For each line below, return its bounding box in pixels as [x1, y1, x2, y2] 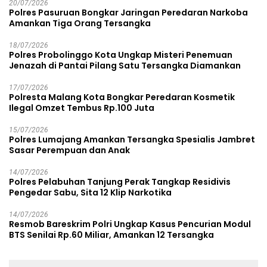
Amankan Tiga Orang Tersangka [9, 17, 151, 30]
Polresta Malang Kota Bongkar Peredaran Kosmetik [9, 91, 235, 104]
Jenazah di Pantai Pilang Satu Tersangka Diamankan [9, 60, 241, 72]
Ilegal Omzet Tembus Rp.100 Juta [9, 102, 154, 114]
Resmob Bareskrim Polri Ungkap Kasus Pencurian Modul [9, 218, 251, 231]
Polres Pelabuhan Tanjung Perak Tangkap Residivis [9, 176, 231, 188]
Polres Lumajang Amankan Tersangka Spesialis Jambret [9, 133, 255, 146]
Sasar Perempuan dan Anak [9, 144, 130, 157]
